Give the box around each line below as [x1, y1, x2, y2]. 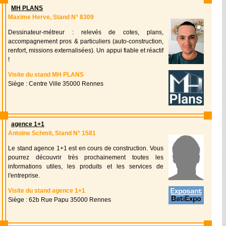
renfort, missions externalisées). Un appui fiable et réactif [8, 47, 163, 54]
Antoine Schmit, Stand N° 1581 [8, 130, 96, 137]
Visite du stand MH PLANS [8, 71, 84, 78]
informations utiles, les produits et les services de [8, 163, 163, 170]
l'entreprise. [8, 172, 40, 179]
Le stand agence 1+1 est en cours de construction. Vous [8, 145, 163, 152]
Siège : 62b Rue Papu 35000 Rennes [8, 196, 111, 203]
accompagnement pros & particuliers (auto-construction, [8, 38, 163, 45]
